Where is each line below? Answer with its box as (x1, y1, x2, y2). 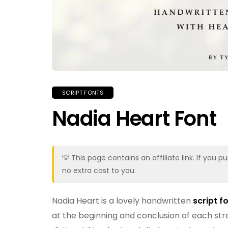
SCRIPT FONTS (62, 89, 103, 97)
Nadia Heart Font (52, 104, 216, 133)
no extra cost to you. (62, 165, 136, 176)
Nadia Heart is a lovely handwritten (52, 195, 193, 207)
